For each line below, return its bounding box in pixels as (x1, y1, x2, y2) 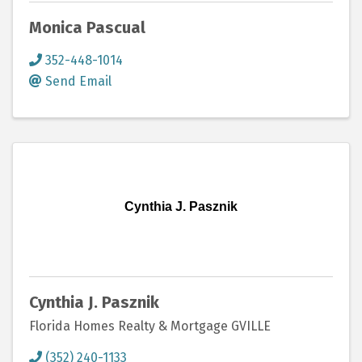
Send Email (45, 73, 112, 89)
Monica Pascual (29, 17, 145, 37)
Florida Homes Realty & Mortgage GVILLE (29, 318, 271, 334)
